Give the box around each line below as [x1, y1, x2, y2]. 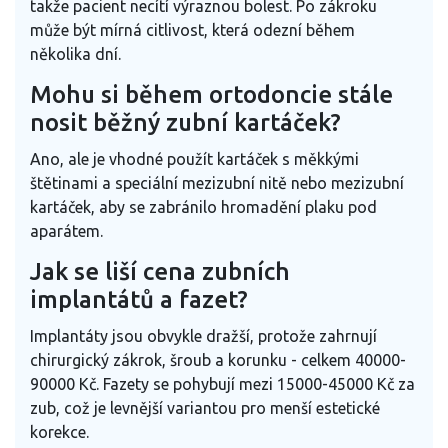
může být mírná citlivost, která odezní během [30, 20, 355, 39]
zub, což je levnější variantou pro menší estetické [30, 398, 380, 417]
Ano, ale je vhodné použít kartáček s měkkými [30, 149, 359, 168]
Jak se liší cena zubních [30, 257, 290, 285]
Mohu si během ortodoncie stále [30, 80, 393, 108]
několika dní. [30, 44, 121, 63]
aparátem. [30, 221, 103, 240]
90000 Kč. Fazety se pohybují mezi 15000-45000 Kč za [30, 374, 415, 393]
